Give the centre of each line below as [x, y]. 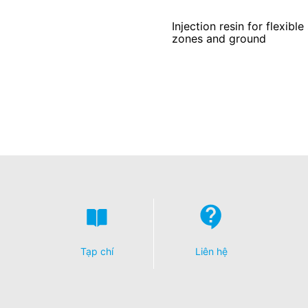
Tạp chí [97, 251]
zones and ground [219, 38]
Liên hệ [211, 251]
